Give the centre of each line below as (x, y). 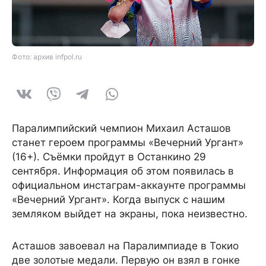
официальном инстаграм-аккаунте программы (129, 186)
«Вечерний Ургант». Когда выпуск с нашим (118, 200)
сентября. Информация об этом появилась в (123, 171)
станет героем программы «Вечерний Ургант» (128, 143)
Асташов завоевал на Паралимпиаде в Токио (125, 246)
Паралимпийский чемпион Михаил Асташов (121, 129)
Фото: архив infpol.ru (47, 57)
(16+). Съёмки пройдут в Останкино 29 (109, 157)
